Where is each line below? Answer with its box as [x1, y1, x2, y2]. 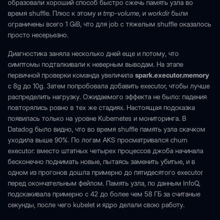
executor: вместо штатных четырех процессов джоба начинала [8, 147, 203, 155]
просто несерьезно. [8, 31, 68, 39]
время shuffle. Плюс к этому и [8, 9, 103, 17]
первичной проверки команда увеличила [8, 71, 135, 79]
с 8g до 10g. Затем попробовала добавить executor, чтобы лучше [8, 82, 210, 90]
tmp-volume [103, 9, 139, 17]
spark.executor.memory [135, 71, 209, 79]
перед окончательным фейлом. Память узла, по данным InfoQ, [8, 179, 200, 187]
